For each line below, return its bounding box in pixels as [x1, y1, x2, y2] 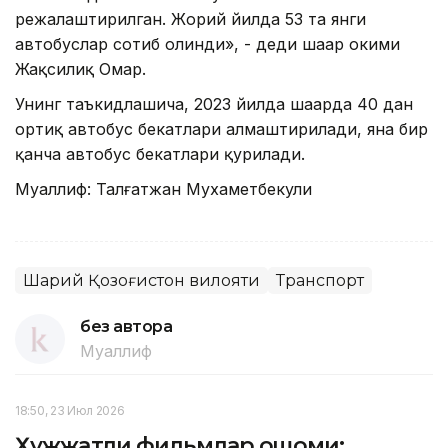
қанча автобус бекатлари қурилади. [15, 143, 305, 164]
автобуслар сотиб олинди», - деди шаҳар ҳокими [15, 33, 400, 54]
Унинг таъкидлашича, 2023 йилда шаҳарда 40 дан [15, 93, 413, 114]
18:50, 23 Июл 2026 [15, 402, 125, 418]
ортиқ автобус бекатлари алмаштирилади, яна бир [15, 118, 428, 139]
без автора [80, 316, 173, 336]
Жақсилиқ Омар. [15, 58, 146, 79]
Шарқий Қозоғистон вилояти [23, 270, 260, 290]
